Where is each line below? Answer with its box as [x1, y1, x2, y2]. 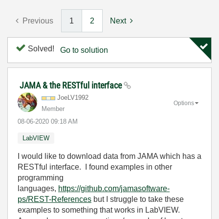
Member [42, 105, 65, 112]
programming [18, 174, 64, 182]
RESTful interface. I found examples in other [18, 163, 172, 171]
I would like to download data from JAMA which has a [18, 152, 201, 160]
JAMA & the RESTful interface [20, 80, 124, 90]
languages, [18, 184, 58, 193]
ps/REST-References [18, 195, 91, 203]
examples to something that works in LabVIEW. [18, 206, 182, 214]
